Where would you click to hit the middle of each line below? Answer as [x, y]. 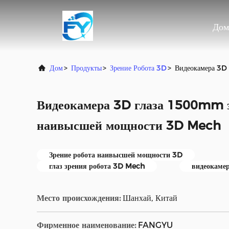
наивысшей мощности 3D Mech [129, 125]
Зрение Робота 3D [138, 68]
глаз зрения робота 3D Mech [97, 166]
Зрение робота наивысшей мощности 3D [116, 155]
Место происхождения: [79, 198]
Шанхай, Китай [150, 198]
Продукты [86, 68]
